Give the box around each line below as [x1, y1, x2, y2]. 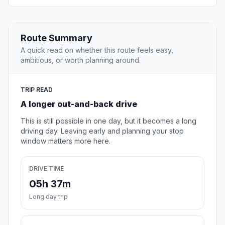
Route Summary [21, 33, 92, 44]
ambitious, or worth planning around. [21, 56, 141, 65]
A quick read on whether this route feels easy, [21, 46, 173, 55]
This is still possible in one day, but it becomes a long [21, 117, 196, 126]
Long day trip [29, 193, 68, 201]
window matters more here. [21, 137, 110, 146]
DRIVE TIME [29, 165, 64, 173]
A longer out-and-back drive [21, 99, 137, 109]
